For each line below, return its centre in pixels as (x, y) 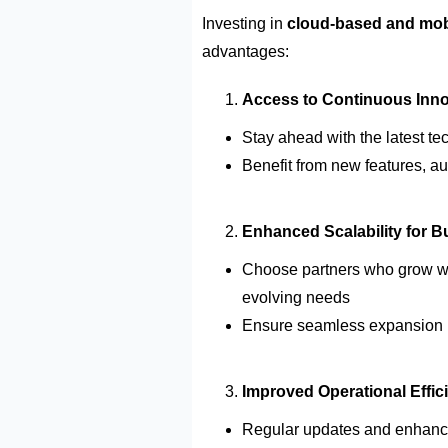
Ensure (269, 325)
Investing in (244, 23)
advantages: (245, 51)
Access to (282, 99)
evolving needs (298, 297)
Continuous (367, 99)
